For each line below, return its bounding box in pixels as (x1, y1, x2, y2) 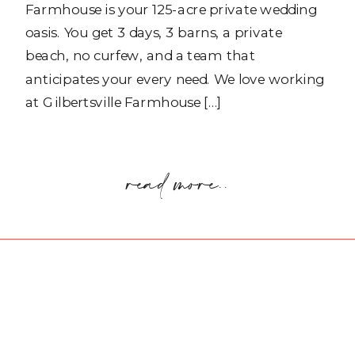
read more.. (126, 164, 229, 212)
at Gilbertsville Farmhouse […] (25, 93, 223, 110)
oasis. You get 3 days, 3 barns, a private (25, 23, 282, 40)
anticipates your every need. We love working (25, 70, 325, 87)
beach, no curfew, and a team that (25, 47, 255, 64)
